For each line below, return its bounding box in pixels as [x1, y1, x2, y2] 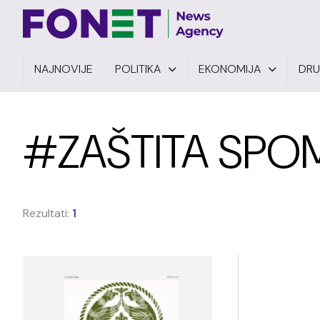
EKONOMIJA [199, 61, 261, 76]
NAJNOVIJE [34, 61, 93, 76]
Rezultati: [23, 206, 72, 221]
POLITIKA [115, 61, 161, 76]
